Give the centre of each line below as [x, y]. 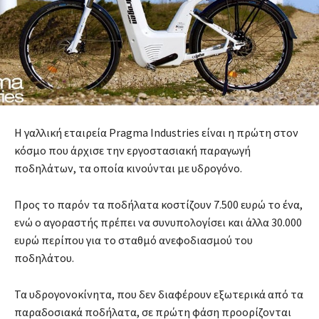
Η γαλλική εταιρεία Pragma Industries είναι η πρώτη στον [156, 133]
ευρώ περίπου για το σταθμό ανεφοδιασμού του [134, 240]
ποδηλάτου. [44, 258]
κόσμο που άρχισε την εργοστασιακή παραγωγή [132, 151]
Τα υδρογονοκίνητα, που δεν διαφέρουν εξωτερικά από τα [159, 294]
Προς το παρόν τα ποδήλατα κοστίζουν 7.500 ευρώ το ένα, [158, 205]
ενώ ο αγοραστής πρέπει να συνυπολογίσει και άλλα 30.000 [158, 223]
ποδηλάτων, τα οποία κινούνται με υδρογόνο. [128, 168]
